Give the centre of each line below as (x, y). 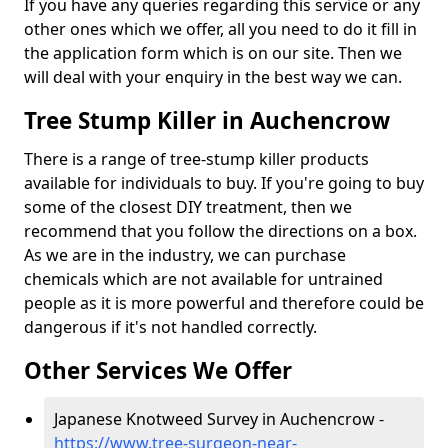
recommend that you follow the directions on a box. (220, 231)
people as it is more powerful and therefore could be (224, 303)
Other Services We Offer (158, 370)
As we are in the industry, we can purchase (185, 255)
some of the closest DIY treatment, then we (188, 207)
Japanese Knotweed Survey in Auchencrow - (219, 419)
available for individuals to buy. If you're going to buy (224, 183)
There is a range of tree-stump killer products (196, 159)
